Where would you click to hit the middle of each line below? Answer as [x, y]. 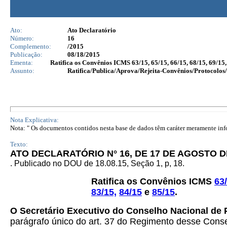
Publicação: [26, 54]
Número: [22, 38]
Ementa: [22, 63]
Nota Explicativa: [34, 120]
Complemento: [31, 46]
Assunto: [22, 71]
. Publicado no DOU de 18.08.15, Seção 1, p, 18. [97, 163]
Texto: [19, 144]
